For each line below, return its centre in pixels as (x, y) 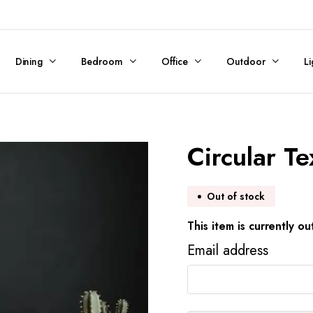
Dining (29, 61)
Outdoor (246, 61)
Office (175, 61)
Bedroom (102, 61)
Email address (228, 250)
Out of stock (236, 196)
